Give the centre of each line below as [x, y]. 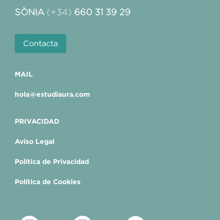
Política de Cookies [48, 182]
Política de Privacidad [52, 162]
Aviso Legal [35, 141]
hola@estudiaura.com [52, 94]
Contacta [41, 43]
